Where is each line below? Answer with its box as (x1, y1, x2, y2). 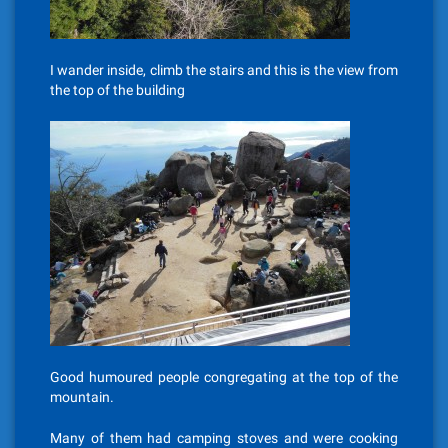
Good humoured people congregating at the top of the (50, 369, 398, 385)
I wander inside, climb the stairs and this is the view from (50, 62, 398, 78)
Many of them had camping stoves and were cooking (50, 430, 398, 446)
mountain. (50, 389, 114, 405)
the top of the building (50, 82, 185, 98)
